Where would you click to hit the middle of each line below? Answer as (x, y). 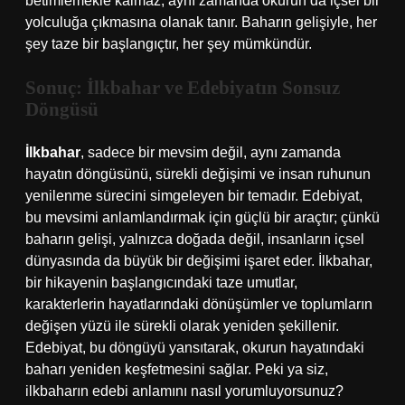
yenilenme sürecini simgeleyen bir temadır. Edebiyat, (194, 196)
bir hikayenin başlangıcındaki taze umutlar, (161, 283)
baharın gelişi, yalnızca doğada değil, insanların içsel (195, 239)
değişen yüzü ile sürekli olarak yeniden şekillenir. (182, 326)
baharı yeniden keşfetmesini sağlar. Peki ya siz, (177, 369)
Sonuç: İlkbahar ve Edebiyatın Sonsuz (183, 88)
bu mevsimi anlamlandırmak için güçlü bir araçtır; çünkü (202, 217)
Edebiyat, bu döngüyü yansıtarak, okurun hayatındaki (195, 348)
